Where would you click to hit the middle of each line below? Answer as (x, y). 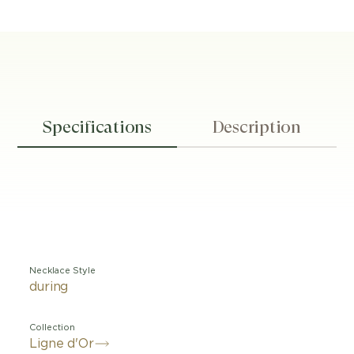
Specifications (97, 127)
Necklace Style (63, 271)
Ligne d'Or (62, 344)
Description (256, 127)
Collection (53, 328)
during (49, 287)
